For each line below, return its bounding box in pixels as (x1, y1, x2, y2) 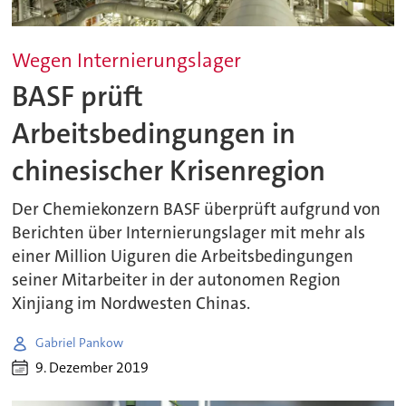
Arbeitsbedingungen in (12, 114, 296, 152)
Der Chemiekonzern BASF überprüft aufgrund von (12, 198, 382, 220)
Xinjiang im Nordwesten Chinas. (12, 292, 251, 314)
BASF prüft (12, 77, 144, 115)
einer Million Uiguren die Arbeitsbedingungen (12, 245, 354, 267)
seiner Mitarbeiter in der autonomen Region (12, 268, 342, 291)
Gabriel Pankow (35, 334, 124, 352)
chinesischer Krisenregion (12, 151, 326, 189)
